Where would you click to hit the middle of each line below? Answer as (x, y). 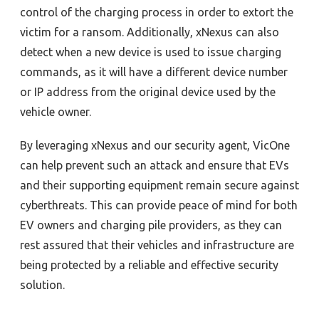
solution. (42, 285)
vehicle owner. (56, 111)
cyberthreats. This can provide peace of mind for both (159, 205)
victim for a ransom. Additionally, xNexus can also (150, 32)
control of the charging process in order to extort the (157, 12)
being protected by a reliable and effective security (149, 265)
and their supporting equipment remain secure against (159, 185)
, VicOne (268, 146)
